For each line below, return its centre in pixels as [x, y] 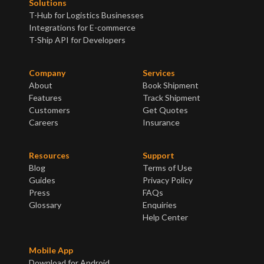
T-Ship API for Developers [77, 40]
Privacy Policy [167, 180]
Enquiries [159, 205]
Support [158, 156]
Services [159, 73]
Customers [49, 110]
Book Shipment [170, 85]
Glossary [45, 205]
